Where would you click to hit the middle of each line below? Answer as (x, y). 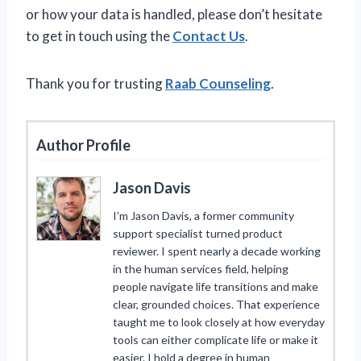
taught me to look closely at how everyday (219, 322)
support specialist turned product (198, 234)
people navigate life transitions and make (216, 287)
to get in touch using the (99, 36)
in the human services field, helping (201, 269)
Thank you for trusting (95, 84)
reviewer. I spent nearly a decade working (217, 251)
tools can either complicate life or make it (216, 340)
